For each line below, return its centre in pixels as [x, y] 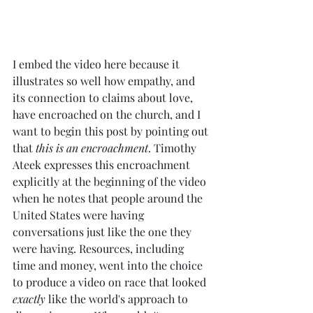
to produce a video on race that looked [111, 282]
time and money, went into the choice [109, 265]
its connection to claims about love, [104, 98]
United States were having [80, 215]
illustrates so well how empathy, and [105, 81]
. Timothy [174, 148]
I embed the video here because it [97, 64]
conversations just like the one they [103, 232]
